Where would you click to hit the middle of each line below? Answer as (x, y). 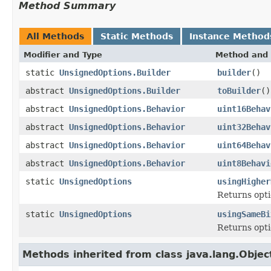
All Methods (55, 36)
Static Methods (137, 36)
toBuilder (239, 90)
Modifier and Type (63, 54)
